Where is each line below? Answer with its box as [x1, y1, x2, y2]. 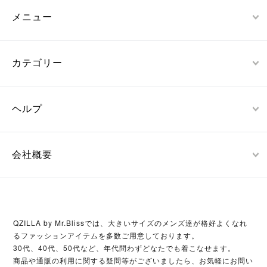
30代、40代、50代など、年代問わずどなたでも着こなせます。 [13, 243, 236, 253]
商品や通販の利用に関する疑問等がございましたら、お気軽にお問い [13, 255, 254, 265]
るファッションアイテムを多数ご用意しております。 [13, 230, 200, 240]
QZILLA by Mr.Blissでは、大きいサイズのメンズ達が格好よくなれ [13, 218, 248, 228]
